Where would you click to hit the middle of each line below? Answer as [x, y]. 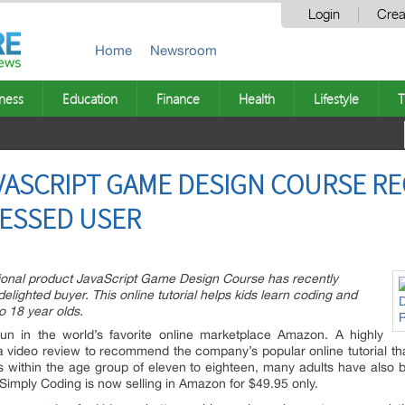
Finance [178, 99]
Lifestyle [336, 99]
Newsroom [184, 50]
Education [90, 99]
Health [257, 99]
